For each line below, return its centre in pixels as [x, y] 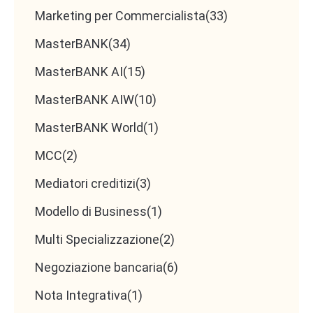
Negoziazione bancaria [99, 268]
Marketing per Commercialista [120, 16]
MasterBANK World [89, 128]
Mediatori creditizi [85, 184]
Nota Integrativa [81, 296]
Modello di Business [91, 212]
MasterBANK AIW [85, 100]
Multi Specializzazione [97, 240]
